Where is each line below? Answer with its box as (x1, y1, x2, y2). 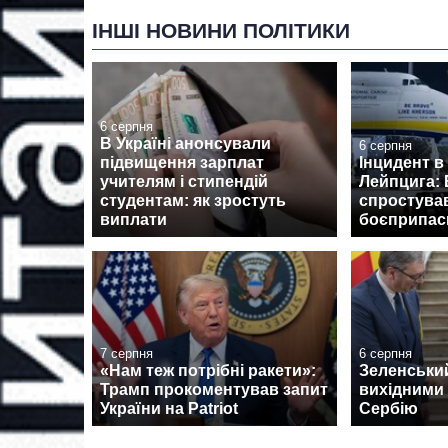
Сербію (359, 400, 418, 418)
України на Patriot (100, 400, 238, 418)
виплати (100, 210, 167, 228)
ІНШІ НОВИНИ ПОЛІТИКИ (92, 19, 350, 43)
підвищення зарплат (100, 153, 264, 171)
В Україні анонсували (100, 134, 271, 152)
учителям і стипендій (100, 172, 268, 190)
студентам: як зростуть (100, 191, 286, 209)
